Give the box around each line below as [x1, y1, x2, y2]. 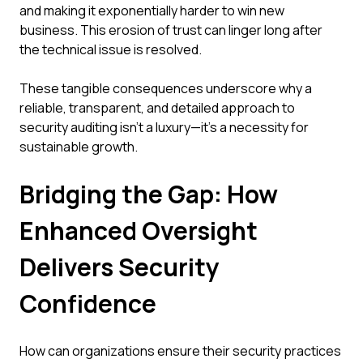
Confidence [19, 287, 156, 320]
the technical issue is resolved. [19, 41, 202, 58]
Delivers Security [19, 250, 220, 284]
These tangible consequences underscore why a [19, 79, 312, 97]
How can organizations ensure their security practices [19, 342, 341, 360]
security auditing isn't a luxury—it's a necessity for [19, 118, 309, 136]
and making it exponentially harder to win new [19, 2, 284, 19]
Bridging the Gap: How [19, 177, 278, 211]
